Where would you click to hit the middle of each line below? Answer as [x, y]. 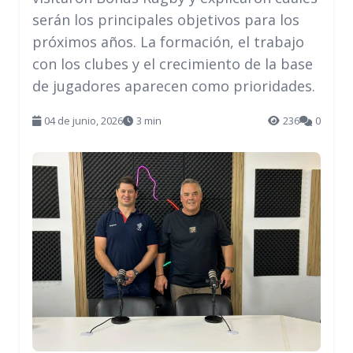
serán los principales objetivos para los [166, 20]
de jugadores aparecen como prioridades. [174, 86]
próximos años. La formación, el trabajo [168, 42]
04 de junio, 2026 [84, 121]
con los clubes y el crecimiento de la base [173, 64]
